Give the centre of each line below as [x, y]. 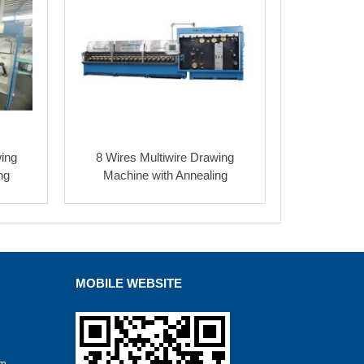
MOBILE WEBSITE [128, 284]
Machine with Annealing [165, 175]
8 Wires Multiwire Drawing [165, 158]
